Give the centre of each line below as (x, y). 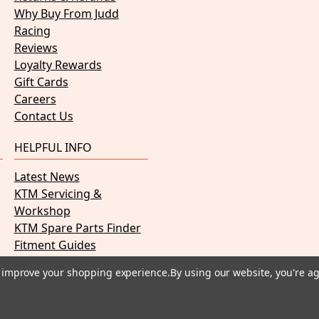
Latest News (47, 177)
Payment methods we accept (63, 305)
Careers (35, 99)
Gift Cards (41, 82)
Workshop (42, 211)
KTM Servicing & (58, 194)
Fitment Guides (55, 245)
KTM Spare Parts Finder (77, 228)
